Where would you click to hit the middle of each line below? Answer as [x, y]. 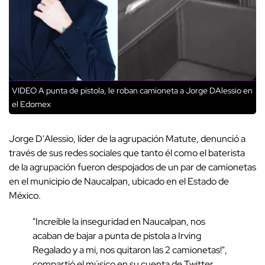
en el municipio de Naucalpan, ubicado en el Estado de [119, 182]
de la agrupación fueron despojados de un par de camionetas [132, 167]
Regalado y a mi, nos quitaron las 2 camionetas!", [130, 250]
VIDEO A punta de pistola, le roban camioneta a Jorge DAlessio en [132, 91]
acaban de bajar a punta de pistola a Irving [117, 236]
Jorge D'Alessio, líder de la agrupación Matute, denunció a [127, 139]
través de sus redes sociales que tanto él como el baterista [127, 153]
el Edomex [31, 104]
